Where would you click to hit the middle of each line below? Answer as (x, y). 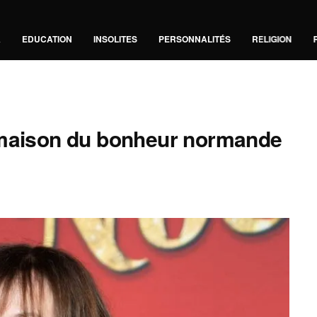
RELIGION (272, 39)
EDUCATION (47, 39)
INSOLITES (115, 39)
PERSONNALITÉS (194, 39)
